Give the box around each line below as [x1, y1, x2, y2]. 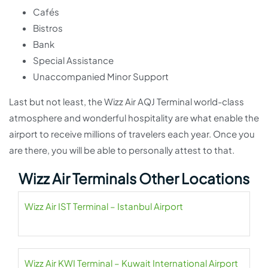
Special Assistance [33, 54, 114, 66]
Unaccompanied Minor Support [33, 71, 169, 83]
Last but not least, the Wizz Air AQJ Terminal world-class [9, 96, 244, 108]
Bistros [33, 22, 63, 34]
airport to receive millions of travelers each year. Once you [9, 128, 255, 140]
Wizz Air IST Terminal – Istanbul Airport [25, 200, 183, 212]
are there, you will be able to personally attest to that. [9, 144, 234, 156]
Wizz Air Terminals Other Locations [19, 169, 249, 188]
